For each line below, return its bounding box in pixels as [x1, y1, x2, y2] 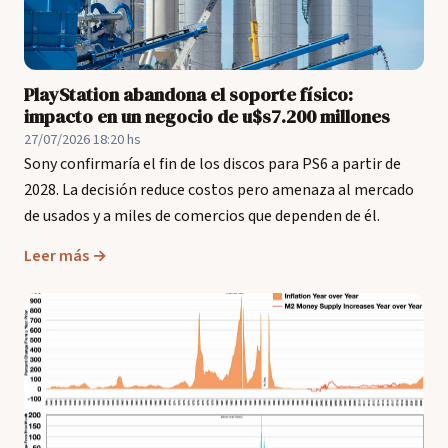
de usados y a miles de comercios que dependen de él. [24, 205, 380, 227]
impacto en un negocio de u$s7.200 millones [24, 104, 390, 129]
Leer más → [24, 245, 107, 267]
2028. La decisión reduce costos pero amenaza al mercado [24, 179, 414, 201]
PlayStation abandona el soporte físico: [24, 82, 353, 107]
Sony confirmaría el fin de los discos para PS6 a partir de [24, 153, 401, 175]
